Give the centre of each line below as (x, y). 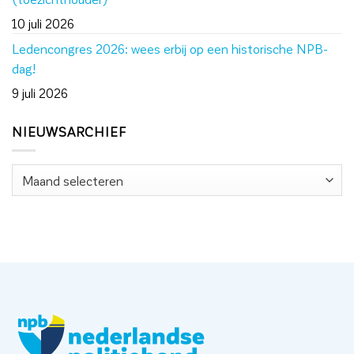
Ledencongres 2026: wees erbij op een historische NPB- (170, 48)
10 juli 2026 (43, 23)
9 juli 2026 (40, 92)
